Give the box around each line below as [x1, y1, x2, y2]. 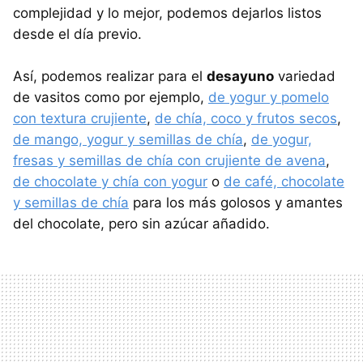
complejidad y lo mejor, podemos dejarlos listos [13, 4, 322, 21]
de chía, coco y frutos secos [155, 109, 337, 126]
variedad [274, 67, 335, 84]
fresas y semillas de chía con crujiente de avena [13, 152, 326, 169]
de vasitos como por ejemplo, [13, 88, 208, 105]
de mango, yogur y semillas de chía [13, 130, 243, 147]
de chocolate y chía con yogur [13, 173, 207, 190]
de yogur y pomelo [208, 88, 329, 105]
